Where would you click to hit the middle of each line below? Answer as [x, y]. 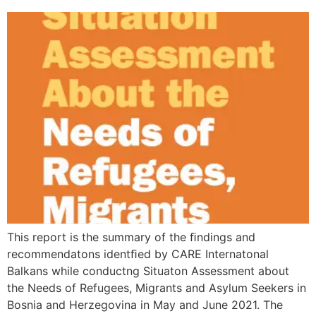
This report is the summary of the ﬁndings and [131, 237]
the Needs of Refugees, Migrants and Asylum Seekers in [157, 287]
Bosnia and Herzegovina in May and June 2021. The [145, 304]
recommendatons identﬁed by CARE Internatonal [138, 254]
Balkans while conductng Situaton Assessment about [148, 271]
